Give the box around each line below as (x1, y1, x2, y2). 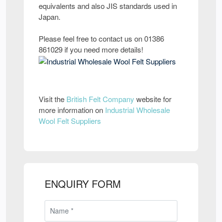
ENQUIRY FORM (45, 176, 121, 191)
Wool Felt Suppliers (39, 115, 101, 126)
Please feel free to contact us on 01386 (39, 33, 164, 44)
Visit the (39, 94, 66, 105)
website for (134, 94, 171, 105)
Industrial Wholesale (105, 105, 170, 115)
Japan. (39, 11, 60, 22)
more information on (39, 105, 105, 115)
